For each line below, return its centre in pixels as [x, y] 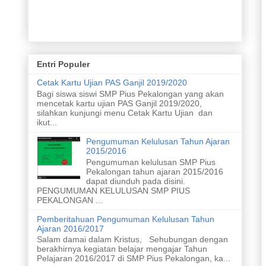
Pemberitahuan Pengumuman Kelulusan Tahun [126, 219]
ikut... [47, 122]
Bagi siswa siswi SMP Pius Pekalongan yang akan [131, 94]
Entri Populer [64, 64]
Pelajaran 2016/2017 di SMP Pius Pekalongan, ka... [134, 259]
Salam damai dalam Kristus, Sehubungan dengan [133, 240]
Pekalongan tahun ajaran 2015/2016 [155, 171]
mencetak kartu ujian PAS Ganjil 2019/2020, [120, 103]
